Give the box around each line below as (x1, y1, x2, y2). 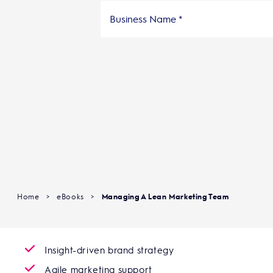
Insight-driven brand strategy (44, 243, 174, 256)
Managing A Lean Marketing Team (101, 191, 229, 201)
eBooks (57, 191, 84, 201)
